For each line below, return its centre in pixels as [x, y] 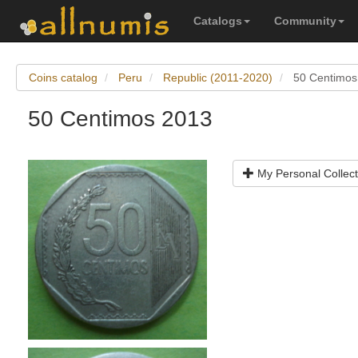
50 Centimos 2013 [120, 119]
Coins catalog [63, 78]
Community [305, 21]
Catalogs [218, 21]
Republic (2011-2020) [218, 78]
